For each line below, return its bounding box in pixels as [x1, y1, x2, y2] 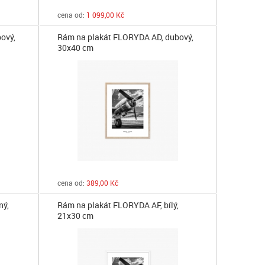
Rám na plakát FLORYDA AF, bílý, [57, 199, 179, 211]
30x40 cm [57, 42, 93, 53]
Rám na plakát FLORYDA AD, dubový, [57, 31, 193, 43]
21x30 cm [57, 210, 93, 221]
